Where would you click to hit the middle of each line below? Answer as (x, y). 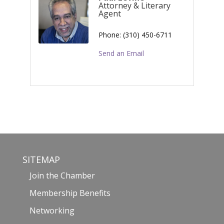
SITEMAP (41, 159)
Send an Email (121, 53)
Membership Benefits (70, 193)
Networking (52, 210)
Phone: (109, 34)
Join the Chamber (62, 175)
